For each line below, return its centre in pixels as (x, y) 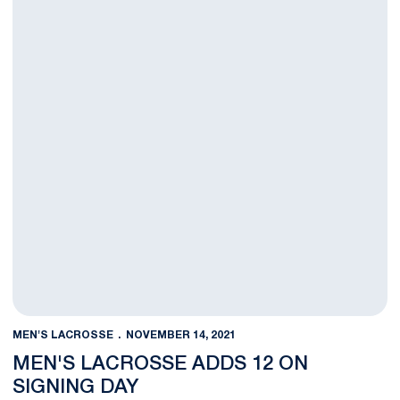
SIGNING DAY (75, 387)
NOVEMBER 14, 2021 (180, 335)
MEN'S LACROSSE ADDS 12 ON (160, 364)
